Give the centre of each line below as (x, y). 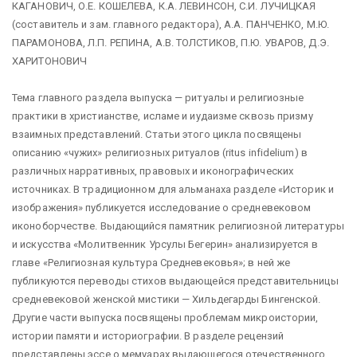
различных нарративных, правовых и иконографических (153, 171)
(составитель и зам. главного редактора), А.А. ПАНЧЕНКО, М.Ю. (171, 24)
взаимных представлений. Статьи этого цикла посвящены (157, 134)
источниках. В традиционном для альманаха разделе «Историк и (173, 189)
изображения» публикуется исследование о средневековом (162, 208)
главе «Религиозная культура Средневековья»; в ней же (151, 263)
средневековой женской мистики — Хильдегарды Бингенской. (167, 299)
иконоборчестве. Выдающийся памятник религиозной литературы (178, 226)
